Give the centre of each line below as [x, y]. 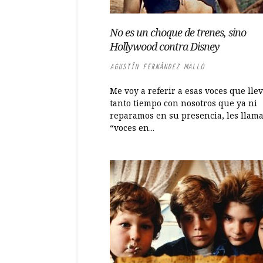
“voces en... [132, 128]
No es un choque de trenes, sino [178, 32]
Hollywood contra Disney [165, 46]
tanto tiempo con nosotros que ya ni [183, 103]
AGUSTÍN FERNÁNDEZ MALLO [157, 67]
